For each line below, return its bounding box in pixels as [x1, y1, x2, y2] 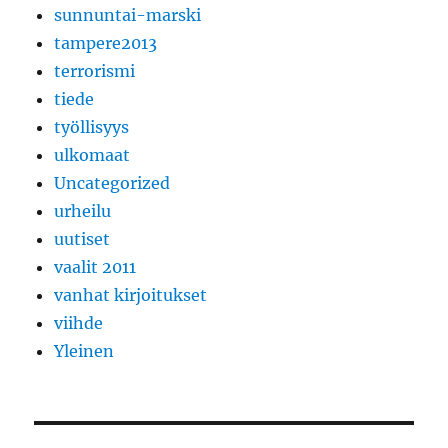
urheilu [54, 201, 112, 222]
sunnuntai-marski [54, 5, 202, 26]
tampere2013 [54, 33, 158, 54]
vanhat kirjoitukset [54, 285, 208, 306]
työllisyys [54, 117, 130, 138]
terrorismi [54, 61, 136, 82]
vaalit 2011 [54, 257, 137, 278]
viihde [54, 313, 104, 334]
